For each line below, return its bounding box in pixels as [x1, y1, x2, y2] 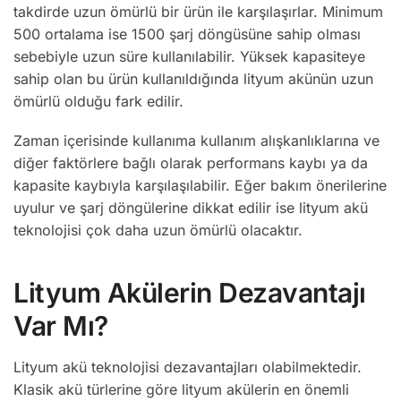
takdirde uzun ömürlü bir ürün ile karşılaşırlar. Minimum [13, 2, 383, 21]
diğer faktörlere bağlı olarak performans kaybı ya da [13, 154, 368, 173]
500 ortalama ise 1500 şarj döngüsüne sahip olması [13, 24, 361, 43]
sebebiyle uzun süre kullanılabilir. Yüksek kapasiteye [13, 47, 365, 65]
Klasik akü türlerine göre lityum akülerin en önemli [13, 380, 349, 399]
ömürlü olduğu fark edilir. [13, 91, 183, 110]
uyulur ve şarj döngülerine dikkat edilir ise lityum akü [13, 199, 368, 218]
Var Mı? [13, 310, 108, 343]
